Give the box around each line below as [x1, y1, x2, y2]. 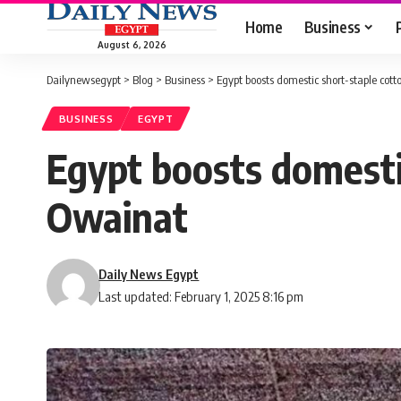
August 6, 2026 [97, 38, 166, 50]
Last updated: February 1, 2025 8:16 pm [98, 288, 304, 305]
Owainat [47, 192, 188, 243]
